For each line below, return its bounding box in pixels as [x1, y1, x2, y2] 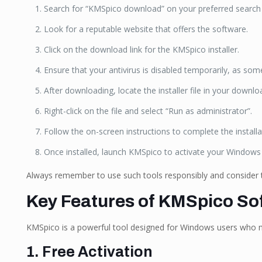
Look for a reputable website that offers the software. [43, 23, 248, 35]
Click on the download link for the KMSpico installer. [43, 44, 239, 55]
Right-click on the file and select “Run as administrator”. [43, 105, 252, 116]
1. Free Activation [26, 244, 153, 260]
